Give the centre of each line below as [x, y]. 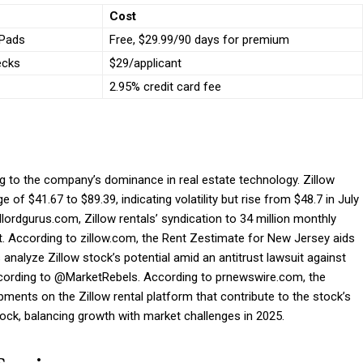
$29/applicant [145, 64]
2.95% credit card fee [165, 87]
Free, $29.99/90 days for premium [199, 40]
